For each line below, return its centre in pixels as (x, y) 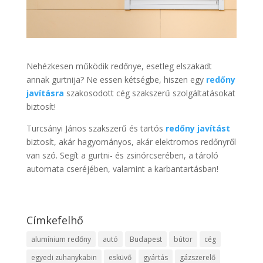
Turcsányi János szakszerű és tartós (96, 129)
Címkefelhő (55, 220)
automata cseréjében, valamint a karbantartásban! (122, 169)
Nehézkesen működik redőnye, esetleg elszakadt (119, 66)
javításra (45, 93)
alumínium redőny (61, 240)
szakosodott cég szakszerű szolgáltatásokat (149, 93)
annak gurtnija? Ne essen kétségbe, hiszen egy (116, 80)
